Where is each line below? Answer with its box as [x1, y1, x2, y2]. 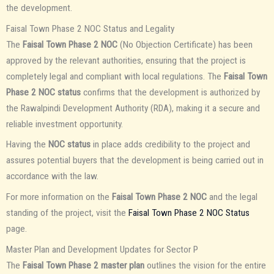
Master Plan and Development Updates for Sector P [6, 243, 198, 255]
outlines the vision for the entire [144, 259, 266, 271]
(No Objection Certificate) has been [117, 39, 253, 50]
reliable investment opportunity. [6, 118, 123, 130]
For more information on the [6, 191, 112, 203]
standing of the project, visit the [6, 207, 128, 219]
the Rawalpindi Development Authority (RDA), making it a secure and [6, 102, 260, 114]
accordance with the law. [6, 171, 98, 182]
